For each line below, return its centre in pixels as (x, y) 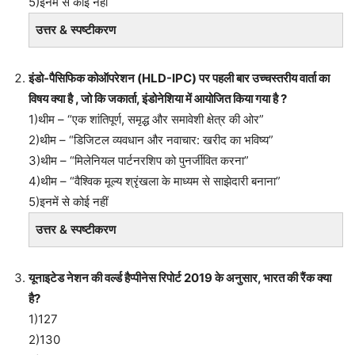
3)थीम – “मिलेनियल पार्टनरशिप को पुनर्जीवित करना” (139, 160)
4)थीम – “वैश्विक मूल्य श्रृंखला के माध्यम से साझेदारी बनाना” (155, 181)
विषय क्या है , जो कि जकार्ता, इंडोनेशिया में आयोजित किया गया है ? (158, 98)
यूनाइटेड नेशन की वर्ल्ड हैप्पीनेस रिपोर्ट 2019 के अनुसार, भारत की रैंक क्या (180, 277)
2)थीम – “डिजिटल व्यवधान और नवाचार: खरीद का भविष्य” (151, 139)
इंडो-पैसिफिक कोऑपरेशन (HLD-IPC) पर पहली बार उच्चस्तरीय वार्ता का (179, 78)
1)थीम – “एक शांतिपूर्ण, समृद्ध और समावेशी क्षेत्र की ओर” (146, 119)
